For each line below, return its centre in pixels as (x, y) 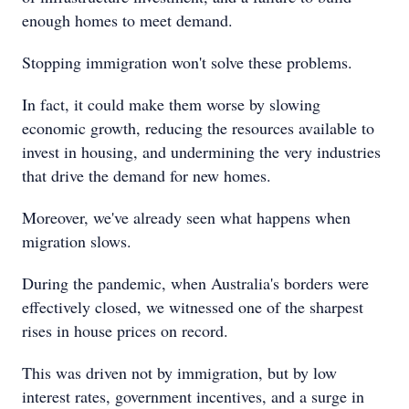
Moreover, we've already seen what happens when (186, 217)
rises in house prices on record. (125, 330)
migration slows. (77, 241)
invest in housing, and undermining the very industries (201, 152)
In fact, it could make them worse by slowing (171, 104)
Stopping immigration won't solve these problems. (187, 62)
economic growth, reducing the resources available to (198, 128)
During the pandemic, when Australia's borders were (195, 283)
